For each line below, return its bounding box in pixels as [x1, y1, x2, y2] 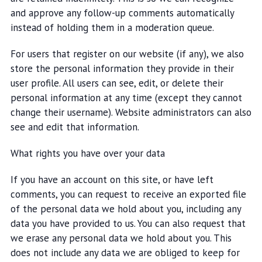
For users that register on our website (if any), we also [10, 47, 244, 60]
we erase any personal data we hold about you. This [10, 232, 232, 244]
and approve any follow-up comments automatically [10, 6, 234, 19]
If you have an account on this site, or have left [10, 173, 213, 186]
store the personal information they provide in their [10, 62, 234, 75]
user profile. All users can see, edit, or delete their [10, 77, 223, 89]
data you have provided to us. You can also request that [10, 217, 246, 230]
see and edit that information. [10, 120, 139, 133]
